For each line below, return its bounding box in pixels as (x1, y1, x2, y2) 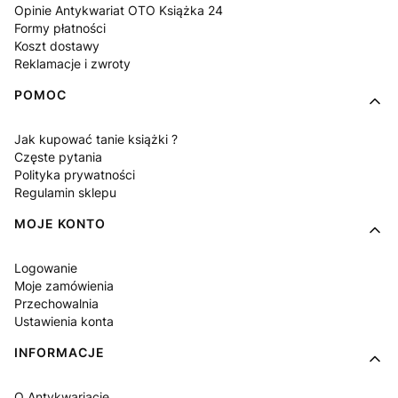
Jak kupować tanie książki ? (14, 131, 178, 147)
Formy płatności (14, 20, 106, 36)
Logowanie (14, 259, 77, 275)
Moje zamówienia (14, 277, 114, 293)
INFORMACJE (14, 344, 105, 360)
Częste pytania (14, 148, 102, 164)
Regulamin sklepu (14, 184, 116, 200)
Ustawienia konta (14, 313, 114, 329)
